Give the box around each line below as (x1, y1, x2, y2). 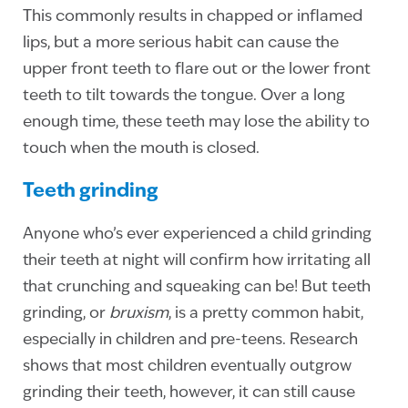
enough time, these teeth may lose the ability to (23, 114, 370, 130)
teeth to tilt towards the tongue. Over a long (23, 87, 345, 104)
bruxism (109, 305, 168, 321)
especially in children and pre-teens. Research (23, 331, 358, 348)
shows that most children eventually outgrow (23, 358, 352, 374)
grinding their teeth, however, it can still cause (23, 384, 355, 401)
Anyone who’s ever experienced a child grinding (23, 226, 372, 242)
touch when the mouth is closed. (23, 140, 260, 157)
